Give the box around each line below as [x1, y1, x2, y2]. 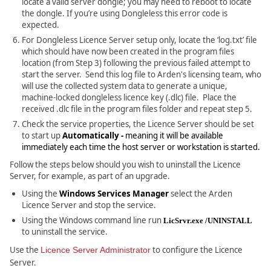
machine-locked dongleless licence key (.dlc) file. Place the [22, 92, 237, 103]
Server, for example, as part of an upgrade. [10, 171, 170, 182]
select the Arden [169, 188, 232, 200]
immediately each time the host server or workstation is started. [22, 142, 260, 153]
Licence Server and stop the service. [22, 200, 156, 211]
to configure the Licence [151, 244, 243, 256]
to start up [22, 130, 62, 142]
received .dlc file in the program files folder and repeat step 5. [22, 103, 252, 115]
